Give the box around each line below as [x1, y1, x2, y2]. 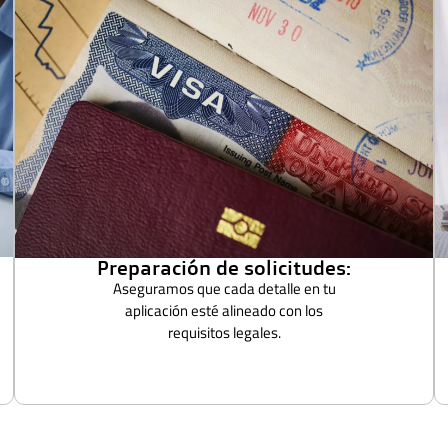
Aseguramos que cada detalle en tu [112, 276, 336, 300]
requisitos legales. [167, 320, 281, 344]
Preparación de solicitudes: [97, 254, 351, 280]
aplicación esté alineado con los [125, 298, 323, 322]
